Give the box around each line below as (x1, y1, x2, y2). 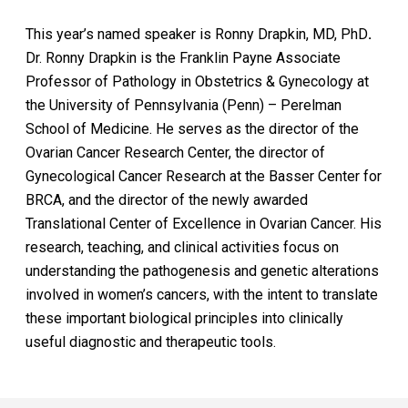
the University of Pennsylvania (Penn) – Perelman (25, 97, 342, 114)
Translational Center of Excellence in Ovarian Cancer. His (25, 215, 382, 232)
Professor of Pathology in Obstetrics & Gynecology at (25, 73, 370, 90)
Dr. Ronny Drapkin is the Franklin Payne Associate (25, 49, 342, 66)
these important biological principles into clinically (25, 310, 344, 327)
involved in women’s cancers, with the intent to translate (25, 286, 379, 303)
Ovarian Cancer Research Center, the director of (25, 144, 326, 161)
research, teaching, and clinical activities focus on (25, 239, 340, 256)
